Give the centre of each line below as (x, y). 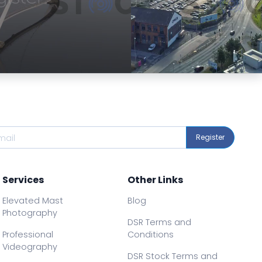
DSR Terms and (159, 223)
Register (210, 137)
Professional (28, 235)
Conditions (150, 235)
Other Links (155, 180)
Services (23, 180)
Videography (30, 247)
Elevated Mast (33, 201)
